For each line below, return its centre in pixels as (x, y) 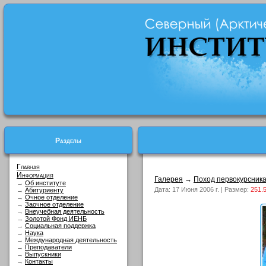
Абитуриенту (44, 190)
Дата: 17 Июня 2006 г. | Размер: (202, 189)
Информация (35, 175)
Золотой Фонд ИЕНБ (56, 218)
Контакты (39, 261)
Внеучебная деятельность (65, 211)
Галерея (169, 179)
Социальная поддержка (60, 226)
